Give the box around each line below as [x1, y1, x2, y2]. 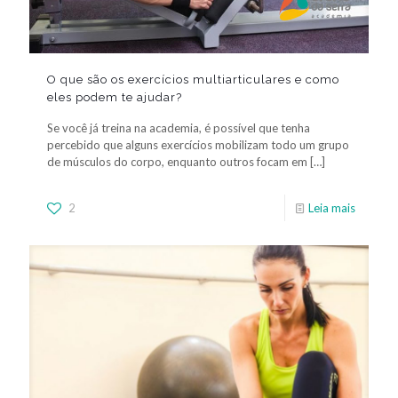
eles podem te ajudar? [47, 91, 182, 105]
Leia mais [308, 201, 355, 216]
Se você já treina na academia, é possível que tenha [47, 121, 310, 136]
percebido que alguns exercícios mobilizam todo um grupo [47, 138, 349, 153]
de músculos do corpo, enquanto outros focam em [47, 155, 307, 170]
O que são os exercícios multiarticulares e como [47, 73, 339, 87]
